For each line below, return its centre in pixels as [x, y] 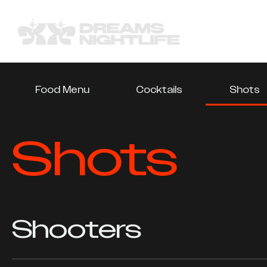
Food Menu [63, 90]
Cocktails [159, 90]
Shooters [77, 229]
